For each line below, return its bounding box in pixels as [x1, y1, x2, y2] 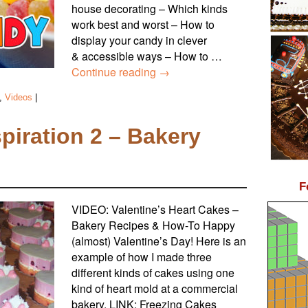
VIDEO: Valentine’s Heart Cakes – [71, 201, 239, 217]
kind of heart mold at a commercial [71, 280, 238, 296]
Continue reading [71, 63, 159, 80]
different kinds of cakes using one [71, 264, 234, 280]
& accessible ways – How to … [71, 47, 222, 64]
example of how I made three [71, 248, 212, 265]
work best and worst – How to [71, 16, 214, 32]
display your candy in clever [71, 32, 207, 48]
